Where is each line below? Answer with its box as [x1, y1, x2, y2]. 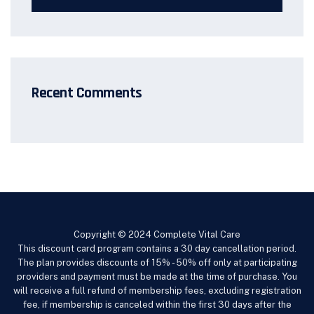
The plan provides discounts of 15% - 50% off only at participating [17, 257, 297, 268]
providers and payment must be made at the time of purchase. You [17, 271, 297, 282]
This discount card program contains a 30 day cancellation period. [18, 243, 296, 254]
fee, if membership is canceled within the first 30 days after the [22, 299, 292, 310]
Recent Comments [32, 83, 142, 103]
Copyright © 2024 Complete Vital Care [74, 229, 240, 240]
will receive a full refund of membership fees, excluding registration [13, 285, 301, 296]
